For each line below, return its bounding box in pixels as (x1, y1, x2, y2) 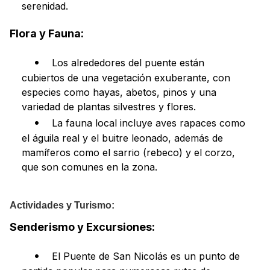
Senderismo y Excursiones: (10, 221, 155, 233)
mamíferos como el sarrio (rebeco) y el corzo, (22, 146, 235, 159)
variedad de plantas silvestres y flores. (22, 101, 196, 113)
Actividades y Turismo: (10, 200, 115, 210)
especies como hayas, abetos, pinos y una (22, 86, 216, 98)
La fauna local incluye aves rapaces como (52, 117, 245, 129)
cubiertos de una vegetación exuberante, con (22, 72, 230, 84)
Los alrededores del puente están (52, 57, 204, 69)
